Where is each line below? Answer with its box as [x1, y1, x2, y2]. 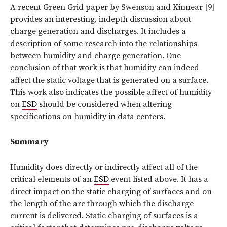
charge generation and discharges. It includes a [10, 26, 186, 36]
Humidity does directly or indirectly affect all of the [10, 162, 198, 172]
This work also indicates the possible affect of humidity [10, 87, 212, 97]
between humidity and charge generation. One [10, 50, 181, 61]
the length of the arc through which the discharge [10, 198, 194, 209]
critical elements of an [10, 174, 94, 184]
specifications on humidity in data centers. [10, 111, 165, 122]
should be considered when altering [37, 99, 172, 109]
